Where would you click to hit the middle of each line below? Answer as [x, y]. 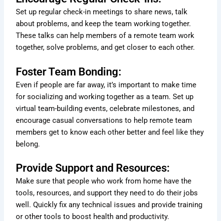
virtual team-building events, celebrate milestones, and [105, 108]
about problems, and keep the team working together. [104, 24]
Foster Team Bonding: [69, 72]
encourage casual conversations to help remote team [104, 120]
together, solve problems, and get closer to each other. [106, 48]
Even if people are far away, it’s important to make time [106, 85]
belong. [28, 144]
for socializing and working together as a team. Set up [105, 96]
